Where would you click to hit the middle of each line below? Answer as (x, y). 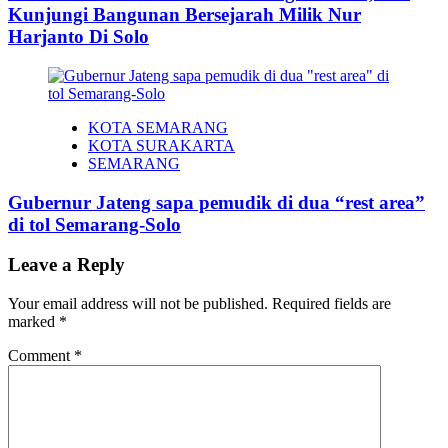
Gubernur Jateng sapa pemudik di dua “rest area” (216, 202)
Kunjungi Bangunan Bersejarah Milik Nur (184, 15)
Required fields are (331, 304)
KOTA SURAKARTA (161, 145)
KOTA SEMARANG (158, 127)
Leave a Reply (66, 265)
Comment (41, 356)
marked (33, 322)
